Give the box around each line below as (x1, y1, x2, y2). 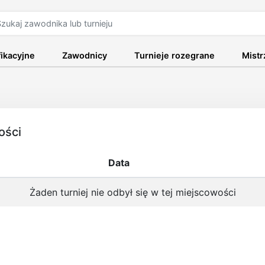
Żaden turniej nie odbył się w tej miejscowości (29, 186, 236, 198)
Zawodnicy (62, 50, 107, 60)
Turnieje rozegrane (134, 50, 215, 60)
